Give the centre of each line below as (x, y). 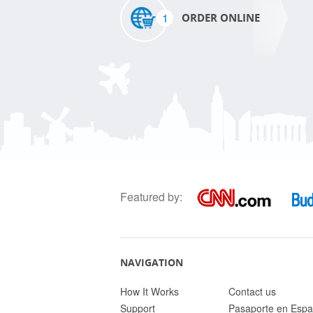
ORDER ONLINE (221, 18)
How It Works (150, 291)
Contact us (252, 291)
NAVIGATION (152, 262)
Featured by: (151, 196)
